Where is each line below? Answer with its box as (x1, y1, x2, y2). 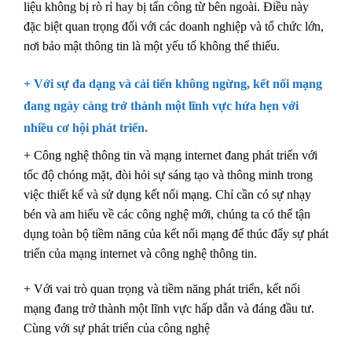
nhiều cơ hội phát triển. (24, 120, 148, 134)
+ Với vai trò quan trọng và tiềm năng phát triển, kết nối (24, 282, 300, 296)
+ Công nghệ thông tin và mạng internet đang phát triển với (24, 148, 317, 162)
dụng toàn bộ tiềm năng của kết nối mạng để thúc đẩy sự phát (24, 226, 328, 240)
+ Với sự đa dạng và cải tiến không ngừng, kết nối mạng (24, 76, 322, 90)
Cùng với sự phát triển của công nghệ (24, 321, 210, 335)
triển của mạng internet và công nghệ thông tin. (24, 246, 257, 260)
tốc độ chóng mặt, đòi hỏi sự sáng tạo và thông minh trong (24, 167, 313, 181)
